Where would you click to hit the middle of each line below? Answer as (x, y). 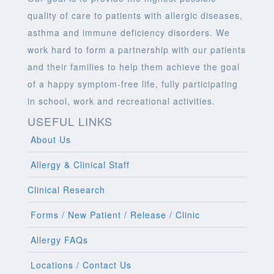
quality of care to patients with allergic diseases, (135, 15)
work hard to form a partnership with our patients (137, 50)
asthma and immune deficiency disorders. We (129, 32)
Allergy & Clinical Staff (79, 165)
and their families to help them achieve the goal (134, 67)
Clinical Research (66, 190)
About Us (49, 139)
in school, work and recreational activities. (121, 101)
